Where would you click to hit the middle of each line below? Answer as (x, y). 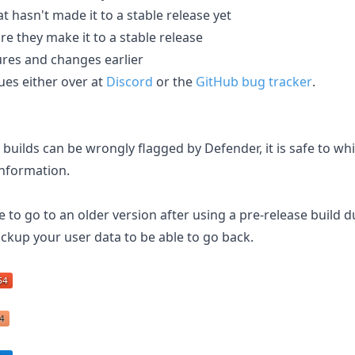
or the (174, 81)
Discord (130, 81)
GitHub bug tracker (254, 81)
